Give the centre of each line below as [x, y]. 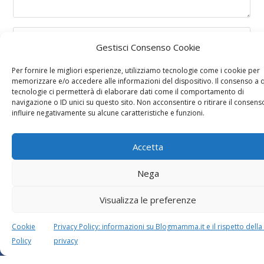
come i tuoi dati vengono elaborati [89, 200]
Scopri [227, 186]
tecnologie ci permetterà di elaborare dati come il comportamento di [128, 92]
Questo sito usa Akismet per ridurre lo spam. [113, 186]
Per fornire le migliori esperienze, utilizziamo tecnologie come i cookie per [136, 70]
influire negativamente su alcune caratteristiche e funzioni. [108, 113]
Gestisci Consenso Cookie [148, 47]
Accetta [148, 146]
